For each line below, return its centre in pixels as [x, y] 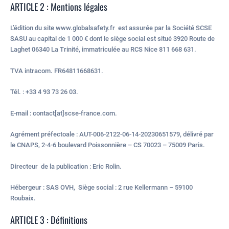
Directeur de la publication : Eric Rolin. [66, 166]
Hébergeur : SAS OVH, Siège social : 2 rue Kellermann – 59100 [101, 187]
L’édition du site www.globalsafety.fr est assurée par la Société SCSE [111, 28]
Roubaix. [23, 198]
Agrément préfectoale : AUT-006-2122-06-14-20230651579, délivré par [112, 134]
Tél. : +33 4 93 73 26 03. [44, 92]
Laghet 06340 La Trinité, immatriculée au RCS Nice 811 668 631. [103, 50]
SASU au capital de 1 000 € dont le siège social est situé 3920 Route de [112, 39]
